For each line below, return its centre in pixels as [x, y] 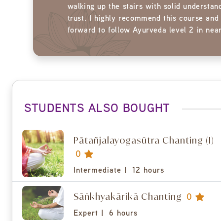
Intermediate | [102, 171]
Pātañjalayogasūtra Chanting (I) [144, 140]
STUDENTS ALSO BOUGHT [97, 109]
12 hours [148, 171]
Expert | [90, 214]
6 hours [123, 214]
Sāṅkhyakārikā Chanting [129, 197]
